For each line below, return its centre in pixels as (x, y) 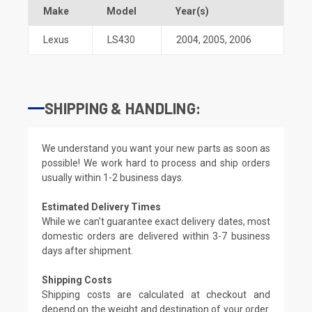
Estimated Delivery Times (101, 206)
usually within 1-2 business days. (113, 177)
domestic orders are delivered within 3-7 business (156, 236)
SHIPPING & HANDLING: (123, 108)
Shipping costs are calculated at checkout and (156, 294)
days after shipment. (87, 250)
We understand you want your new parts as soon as (156, 148)
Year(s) (192, 11)
